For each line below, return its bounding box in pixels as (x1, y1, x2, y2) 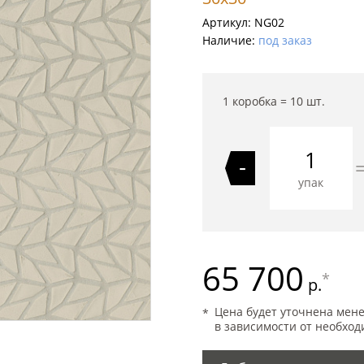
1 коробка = (222, 93, 290, 109)
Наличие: (201, 32, 258, 48)
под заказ (258, 32, 312, 48)
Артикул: (201, 15, 254, 30)
